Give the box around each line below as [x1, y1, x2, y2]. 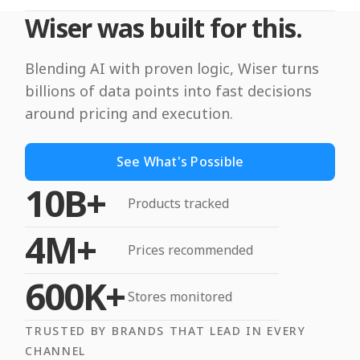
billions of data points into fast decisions [25, 81, 313, 101]
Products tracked [128, 194, 230, 212]
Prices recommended [128, 240, 254, 259]
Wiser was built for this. [25, 10, 302, 46]
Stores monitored [128, 287, 233, 305]
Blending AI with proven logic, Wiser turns [25, 59, 320, 79]
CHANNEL [25, 342, 87, 358]
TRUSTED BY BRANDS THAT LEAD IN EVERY [25, 322, 306, 338]
